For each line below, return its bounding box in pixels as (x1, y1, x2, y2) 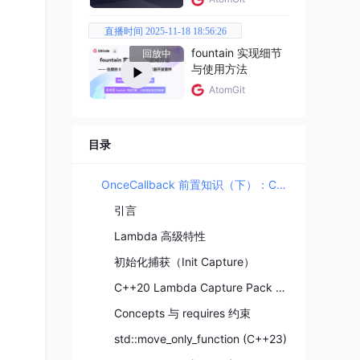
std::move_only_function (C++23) (114, 331, 287, 346)
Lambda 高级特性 (114, 228, 206, 243)
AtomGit (209, 83, 245, 96)
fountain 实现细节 (191, 46, 282, 59)
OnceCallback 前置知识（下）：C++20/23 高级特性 (276, 177, 286, 191)
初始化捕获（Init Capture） (114, 254, 255, 268)
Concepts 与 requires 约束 (114, 305, 251, 320)
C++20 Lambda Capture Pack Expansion (276, 280, 285, 294)
